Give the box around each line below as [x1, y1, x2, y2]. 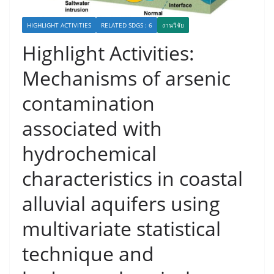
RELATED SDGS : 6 [101, 20, 152, 29]
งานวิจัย [162, 20, 184, 29]
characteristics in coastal [22, 165, 243, 191]
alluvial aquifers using [22, 190, 220, 217]
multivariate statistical [22, 215, 221, 242]
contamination [22, 89, 155, 116]
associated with [22, 114, 162, 141]
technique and [22, 240, 154, 267]
